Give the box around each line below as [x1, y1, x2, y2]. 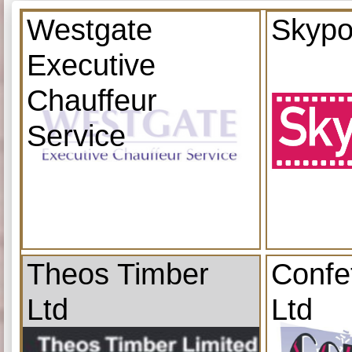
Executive [27, 47, 156, 82]
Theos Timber [27, 256, 209, 291]
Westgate [27, 12, 152, 46]
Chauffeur [27, 82, 157, 117]
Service [27, 118, 126, 152]
